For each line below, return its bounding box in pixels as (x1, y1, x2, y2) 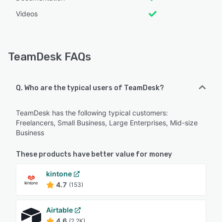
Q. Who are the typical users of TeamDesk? (16, 84, 164, 93)
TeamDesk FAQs (8, 50, 91, 64)
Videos (16, 9, 38, 18)
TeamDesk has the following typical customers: (16, 109, 168, 117)
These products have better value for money (16, 150, 172, 159)
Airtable (46, 206, 73, 215)
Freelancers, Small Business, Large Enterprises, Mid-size (16, 118, 198, 127)
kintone (46, 169, 72, 178)
